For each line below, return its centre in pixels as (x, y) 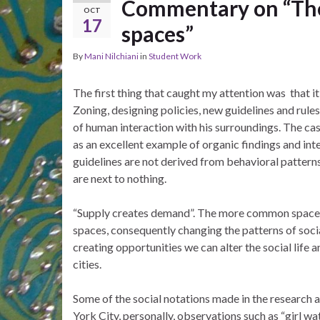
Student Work (175, 56)
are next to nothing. (120, 179)
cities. (87, 264)
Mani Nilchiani (111, 56)
